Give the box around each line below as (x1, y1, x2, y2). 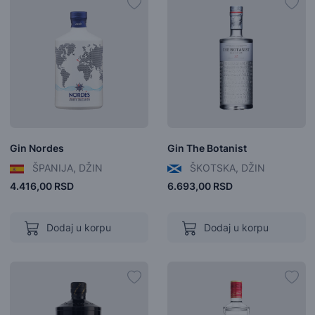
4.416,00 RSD (9, 179, 74, 192)
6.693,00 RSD (167, 179, 233, 192)
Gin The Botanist (167, 142, 247, 154)
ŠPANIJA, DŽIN (29, 162, 103, 174)
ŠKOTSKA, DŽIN (186, 162, 265, 174)
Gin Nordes (9, 142, 64, 154)
